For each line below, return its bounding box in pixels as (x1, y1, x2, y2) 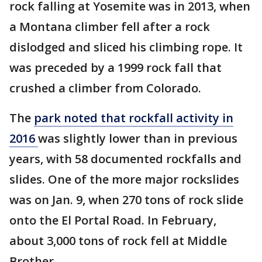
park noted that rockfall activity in (34, 110, 233, 126)
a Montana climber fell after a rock (9, 19, 210, 35)
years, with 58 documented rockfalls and (9, 151, 242, 167)
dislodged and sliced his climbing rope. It (9, 39, 243, 55)
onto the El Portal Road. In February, (9, 212, 216, 228)
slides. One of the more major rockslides (9, 171, 239, 187)
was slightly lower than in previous (38, 130, 237, 146)
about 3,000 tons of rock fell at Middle (9, 233, 227, 249)
